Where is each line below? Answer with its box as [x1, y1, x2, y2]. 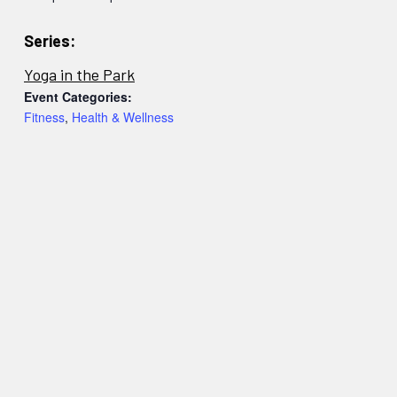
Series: [24, 30, 75, 51]
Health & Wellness [72, 107, 174, 126]
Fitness [24, 107, 65, 126]
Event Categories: [24, 87, 132, 105]
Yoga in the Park [24, 64, 135, 84]
